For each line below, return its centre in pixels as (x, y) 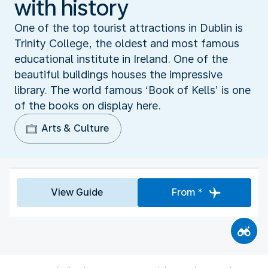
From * (187, 192)
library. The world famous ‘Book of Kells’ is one (133, 90)
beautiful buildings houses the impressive (118, 74)
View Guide (77, 192)
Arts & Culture (75, 128)
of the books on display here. (88, 105)
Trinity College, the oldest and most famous (127, 43)
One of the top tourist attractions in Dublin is (129, 28)
